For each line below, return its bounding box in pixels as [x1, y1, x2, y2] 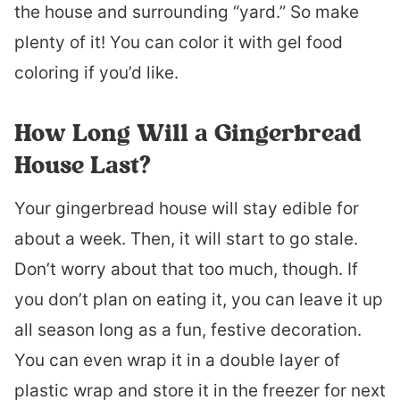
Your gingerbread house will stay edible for [14, 198, 359, 219]
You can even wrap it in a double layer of [14, 350, 340, 371]
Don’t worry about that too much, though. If [14, 259, 358, 279]
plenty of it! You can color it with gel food [14, 32, 343, 53]
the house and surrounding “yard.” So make [14, 2, 359, 22]
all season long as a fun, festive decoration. [14, 320, 362, 340]
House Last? [14, 149, 151, 180]
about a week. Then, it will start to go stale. [14, 229, 358, 249]
